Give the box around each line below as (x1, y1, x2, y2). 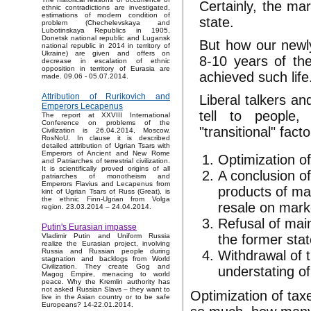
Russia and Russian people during (42, 247, 170, 255)
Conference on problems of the (42, 119, 170, 127)
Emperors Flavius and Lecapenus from (42, 180, 170, 188)
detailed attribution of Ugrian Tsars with (42, 142, 170, 150)
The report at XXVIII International (42, 111, 170, 119)
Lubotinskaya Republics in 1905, (42, 26, 170, 35)
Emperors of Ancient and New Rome (42, 149, 170, 158)
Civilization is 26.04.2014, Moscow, (42, 126, 170, 135)
